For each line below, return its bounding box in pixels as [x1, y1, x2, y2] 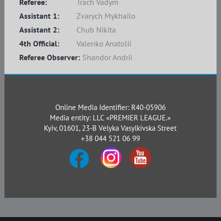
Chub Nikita [76, 25, 116, 35]
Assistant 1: [19, 11, 59, 21]
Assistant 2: [19, 25, 59, 35]
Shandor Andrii [82, 52, 132, 62]
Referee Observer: [19, 52, 80, 62]
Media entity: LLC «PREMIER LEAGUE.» [50, 113, 171, 122]
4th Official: [19, 38, 59, 48]
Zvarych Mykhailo [76, 11, 136, 21]
